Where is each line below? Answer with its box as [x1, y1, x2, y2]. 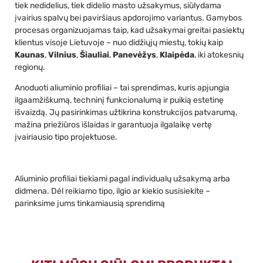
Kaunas [15, 49, 45, 60]
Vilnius [48, 49, 76, 60]
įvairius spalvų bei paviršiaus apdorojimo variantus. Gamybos [15, 12, 242, 23]
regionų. [15, 62, 45, 72]
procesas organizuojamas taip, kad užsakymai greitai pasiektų [15, 25, 244, 35]
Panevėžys [113, 49, 156, 60]
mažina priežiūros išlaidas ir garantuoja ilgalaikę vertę [15, 119, 212, 130]
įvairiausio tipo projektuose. [15, 131, 117, 142]
